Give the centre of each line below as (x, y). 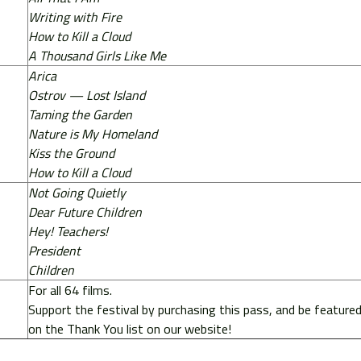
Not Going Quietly (77, 192)
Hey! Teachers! (68, 231)
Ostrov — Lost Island (86, 95)
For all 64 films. (70, 290)
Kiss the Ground (71, 153)
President (54, 250)
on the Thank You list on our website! (131, 328)
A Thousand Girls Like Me (97, 55)
